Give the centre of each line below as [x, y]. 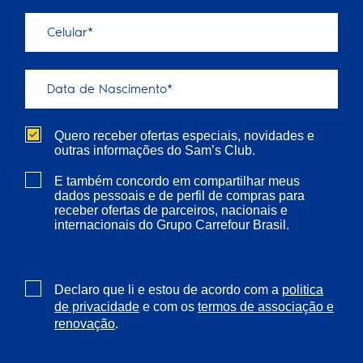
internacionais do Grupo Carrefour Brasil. [172, 223]
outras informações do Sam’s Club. [155, 149]
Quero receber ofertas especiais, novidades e [184, 134]
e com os [169, 305]
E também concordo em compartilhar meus [177, 179]
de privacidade [97, 307]
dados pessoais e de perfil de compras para [179, 194]
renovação [85, 324]
